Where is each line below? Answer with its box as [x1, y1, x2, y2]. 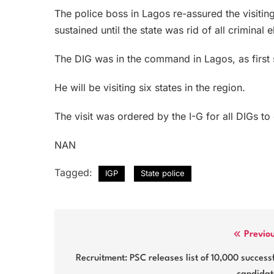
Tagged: [54, 166, 95, 179]
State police [141, 168, 185, 178]
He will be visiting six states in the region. [54, 81, 245, 94]
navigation [66, 251, 132, 268]
